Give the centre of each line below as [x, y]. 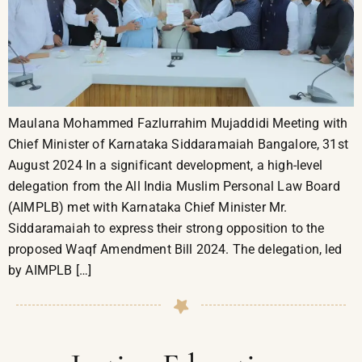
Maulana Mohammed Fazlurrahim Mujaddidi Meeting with [178, 123]
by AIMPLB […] [50, 270]
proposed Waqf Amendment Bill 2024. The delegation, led [175, 249]
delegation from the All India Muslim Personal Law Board [174, 186]
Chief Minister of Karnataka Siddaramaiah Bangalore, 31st [178, 144]
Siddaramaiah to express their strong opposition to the [166, 228]
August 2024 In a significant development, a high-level [166, 165]
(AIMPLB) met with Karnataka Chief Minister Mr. [148, 207]
